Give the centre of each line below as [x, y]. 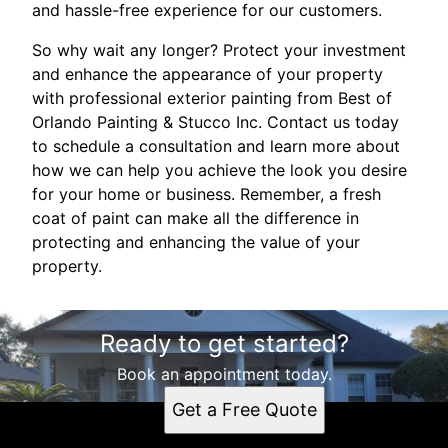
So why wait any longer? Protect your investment [219, 49]
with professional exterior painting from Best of [212, 97]
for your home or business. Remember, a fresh [206, 193]
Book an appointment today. [224, 373]
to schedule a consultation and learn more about [216, 145]
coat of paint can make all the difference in [195, 217]
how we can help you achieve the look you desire [219, 169]
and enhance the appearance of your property [207, 73]
